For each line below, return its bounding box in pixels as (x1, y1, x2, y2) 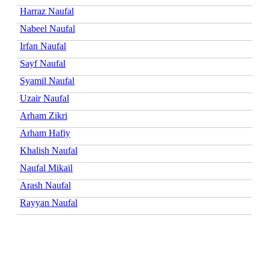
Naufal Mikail (20, 162, 73, 173)
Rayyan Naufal (20, 197, 77, 208)
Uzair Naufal (20, 92, 69, 103)
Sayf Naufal (20, 58, 65, 68)
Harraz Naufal (20, 5, 74, 16)
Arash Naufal (20, 180, 71, 190)
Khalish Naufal (20, 145, 77, 156)
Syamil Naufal (20, 75, 74, 86)
